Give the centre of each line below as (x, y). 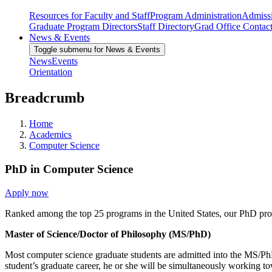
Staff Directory (166, 27)
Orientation (51, 72)
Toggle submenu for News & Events (97, 50)
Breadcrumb (45, 98)
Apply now (27, 192)
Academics (50, 135)
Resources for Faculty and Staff (90, 16)
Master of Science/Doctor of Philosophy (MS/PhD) (108, 234)
